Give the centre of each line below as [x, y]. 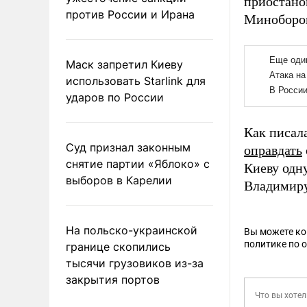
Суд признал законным [128, 147]
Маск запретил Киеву [124, 64]
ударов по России [115, 97]
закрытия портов [113, 279]
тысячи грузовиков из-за [135, 263]
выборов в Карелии [119, 180]
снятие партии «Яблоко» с [138, 163]
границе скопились [118, 246]
